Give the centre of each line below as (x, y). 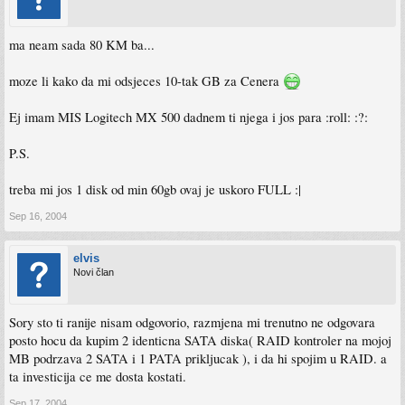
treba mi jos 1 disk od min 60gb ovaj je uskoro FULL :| (155, 189)
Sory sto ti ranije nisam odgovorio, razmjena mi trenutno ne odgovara (192, 322)
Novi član (94, 272)
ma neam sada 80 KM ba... (82, 44)
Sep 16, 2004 (38, 216)
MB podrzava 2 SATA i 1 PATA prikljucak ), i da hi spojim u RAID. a (198, 358)
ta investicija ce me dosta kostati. (98, 376)
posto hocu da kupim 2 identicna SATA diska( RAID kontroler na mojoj (200, 340)
